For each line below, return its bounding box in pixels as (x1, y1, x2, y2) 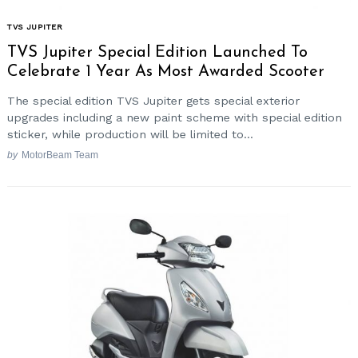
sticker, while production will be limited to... (7, 127, 253, 141)
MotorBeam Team (21, 149, 98, 161)
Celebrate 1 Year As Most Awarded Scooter (7, 64, 324, 81)
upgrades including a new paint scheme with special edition (7, 110, 342, 124)
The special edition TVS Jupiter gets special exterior (7, 93, 300, 107)
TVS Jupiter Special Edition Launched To (7, 45, 308, 62)
